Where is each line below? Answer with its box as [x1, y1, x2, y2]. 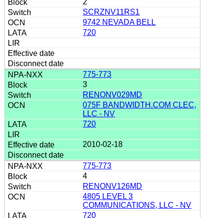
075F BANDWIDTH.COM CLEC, [83, 100, 197, 109]
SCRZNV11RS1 [83, 7, 140, 16]
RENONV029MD [83, 90, 143, 99]
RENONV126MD [83, 182, 143, 190]
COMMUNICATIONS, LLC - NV [83, 200, 192, 209]
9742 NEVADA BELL [83, 18, 156, 26]
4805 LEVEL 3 [83, 192, 133, 200]
